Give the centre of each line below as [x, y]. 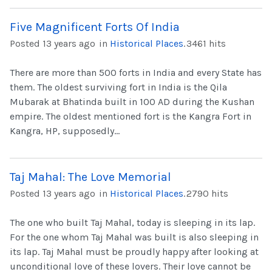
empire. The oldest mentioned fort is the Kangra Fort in [131, 117]
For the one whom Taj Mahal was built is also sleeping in [134, 237]
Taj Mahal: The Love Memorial [90, 177]
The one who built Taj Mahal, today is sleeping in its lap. [132, 223]
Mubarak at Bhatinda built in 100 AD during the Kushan [132, 102]
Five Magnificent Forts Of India [95, 27]
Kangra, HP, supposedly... [65, 131]
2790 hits [207, 194]
